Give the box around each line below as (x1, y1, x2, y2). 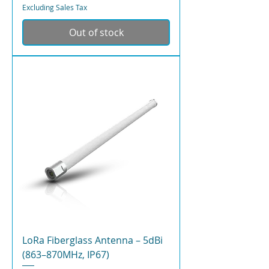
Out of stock (68, 25, 124, 39)
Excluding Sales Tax (22, 2, 87, 12)
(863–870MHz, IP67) (22, 247, 109, 261)
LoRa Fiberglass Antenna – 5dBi (22, 233, 163, 247)
